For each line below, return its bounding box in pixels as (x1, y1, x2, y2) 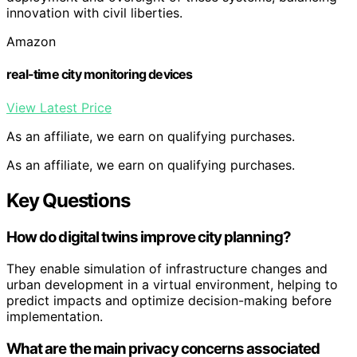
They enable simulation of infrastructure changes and (6, 261, 328, 277)
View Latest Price (6, 99, 112, 116)
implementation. (6, 308, 103, 325)
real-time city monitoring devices (6, 66, 193, 83)
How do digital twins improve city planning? (6, 227, 291, 246)
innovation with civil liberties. (6, 5, 182, 22)
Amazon (6, 33, 56, 50)
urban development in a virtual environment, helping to (6, 277, 338, 293)
